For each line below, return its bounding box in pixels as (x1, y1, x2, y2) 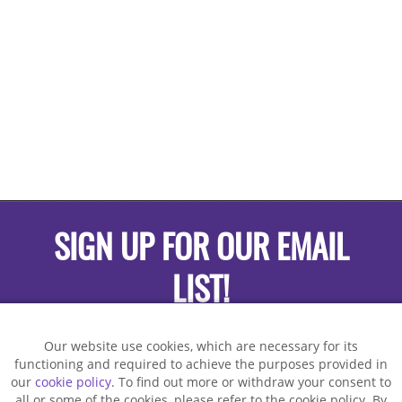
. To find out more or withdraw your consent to (111, 373, 391, 390)
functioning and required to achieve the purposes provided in (14, 355, 388, 372)
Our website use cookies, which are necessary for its (44, 337, 358, 354)
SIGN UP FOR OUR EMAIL (53, 233, 349, 267)
